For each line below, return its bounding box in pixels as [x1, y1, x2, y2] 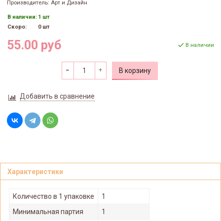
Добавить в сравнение [19, 92, 95, 100]
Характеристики [7, 168, 63, 176]
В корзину [118, 66, 151, 74]
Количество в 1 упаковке [13, 192, 94, 200]
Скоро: [7, 24, 27, 31]
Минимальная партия [13, 207, 83, 216]
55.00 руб [7, 37, 61, 52]
